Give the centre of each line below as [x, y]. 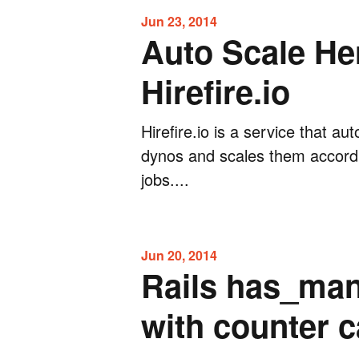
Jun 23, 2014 [179, 21]
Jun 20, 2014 [179, 255]
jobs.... [165, 179]
